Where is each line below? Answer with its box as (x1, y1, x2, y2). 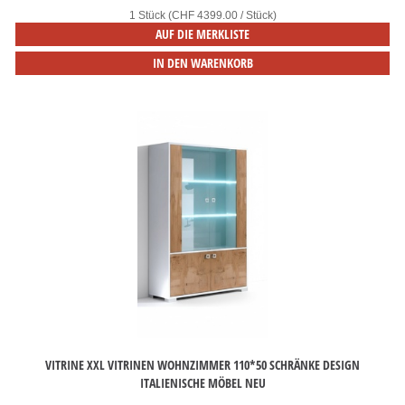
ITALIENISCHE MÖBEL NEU (139, 373, 266, 391)
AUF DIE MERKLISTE (155, 25, 250, 42)
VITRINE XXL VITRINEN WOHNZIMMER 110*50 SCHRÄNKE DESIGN (45, 355, 360, 373)
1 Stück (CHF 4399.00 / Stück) (128, 9, 277, 22)
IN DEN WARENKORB (152, 54, 253, 71)
